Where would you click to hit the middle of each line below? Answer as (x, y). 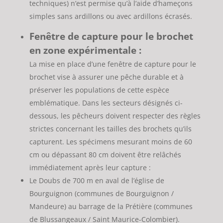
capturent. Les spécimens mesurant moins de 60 (111, 142)
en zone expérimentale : (85, 50)
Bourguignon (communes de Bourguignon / (101, 194)
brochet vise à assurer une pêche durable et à (106, 77)
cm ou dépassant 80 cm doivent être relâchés (105, 155)
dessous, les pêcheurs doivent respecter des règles (115, 116)
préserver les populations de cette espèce (99, 90)
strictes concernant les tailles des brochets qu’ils (110, 129)
